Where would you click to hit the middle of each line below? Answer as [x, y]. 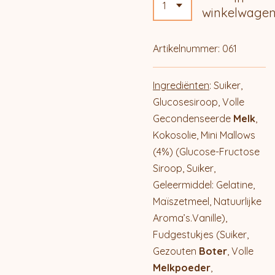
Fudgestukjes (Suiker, [201, 235]
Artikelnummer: [186, 49]
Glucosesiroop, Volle [199, 102]
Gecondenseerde [193, 119]
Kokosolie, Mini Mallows [204, 135]
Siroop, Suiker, [184, 168]
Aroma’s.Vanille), [190, 218]
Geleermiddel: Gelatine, [204, 185]
